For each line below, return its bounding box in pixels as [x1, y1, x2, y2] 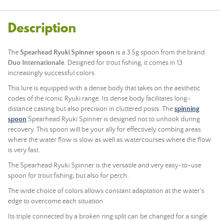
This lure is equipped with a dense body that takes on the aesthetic [8, 84, 200, 92]
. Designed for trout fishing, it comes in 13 [64, 59, 182, 67]
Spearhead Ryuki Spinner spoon [20, 49, 114, 56]
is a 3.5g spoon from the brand [114, 49, 205, 56]
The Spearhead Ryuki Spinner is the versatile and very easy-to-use [8, 162, 201, 169]
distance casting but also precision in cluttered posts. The [8, 105, 174, 113]
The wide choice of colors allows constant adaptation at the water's [8, 187, 204, 195]
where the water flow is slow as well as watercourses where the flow [8, 136, 211, 144]
